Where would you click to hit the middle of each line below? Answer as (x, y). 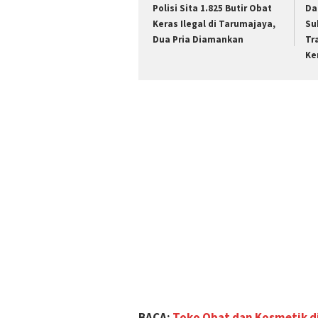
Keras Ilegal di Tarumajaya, (214, 23)
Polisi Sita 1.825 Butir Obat (212, 8)
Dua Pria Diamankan (198, 39)
